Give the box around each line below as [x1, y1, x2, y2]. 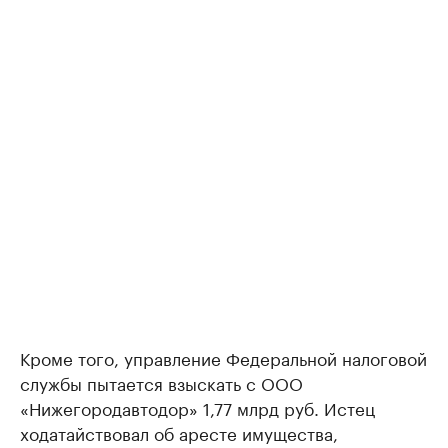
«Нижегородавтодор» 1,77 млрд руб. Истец [20, 393, 375, 420]
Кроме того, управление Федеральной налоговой [20, 343, 427, 370]
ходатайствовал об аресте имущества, [20, 418, 338, 445]
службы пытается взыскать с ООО [20, 368, 303, 395]
